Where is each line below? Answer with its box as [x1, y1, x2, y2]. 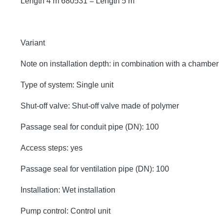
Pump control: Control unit [21, 206, 110, 215]
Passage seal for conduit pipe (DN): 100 [21, 122, 159, 131]
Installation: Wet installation [21, 185, 115, 194]
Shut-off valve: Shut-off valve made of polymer [21, 101, 179, 110]
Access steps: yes [21, 143, 83, 152]
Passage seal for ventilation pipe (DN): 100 [21, 164, 169, 173]
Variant [21, 38, 45, 47]
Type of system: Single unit [21, 80, 113, 89]
